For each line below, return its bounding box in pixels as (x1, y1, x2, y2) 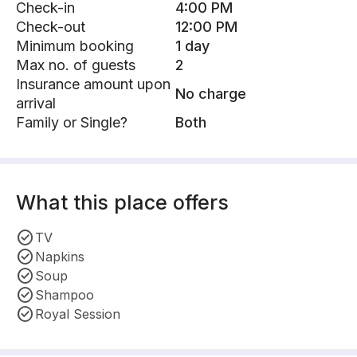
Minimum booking (16, 37, 134, 54)
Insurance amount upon (16, 76, 171, 92)
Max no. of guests (16, 57, 135, 73)
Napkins (35, 249, 84, 265)
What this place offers (16, 190, 229, 214)
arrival (16, 95, 56, 112)
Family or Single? (16, 114, 127, 131)
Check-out (16, 18, 85, 35)
